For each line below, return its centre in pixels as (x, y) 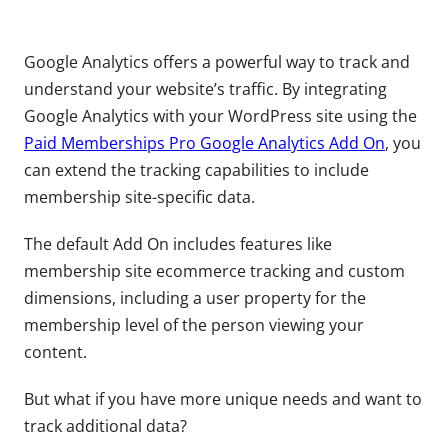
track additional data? (105, 426)
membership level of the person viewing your (194, 325)
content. (55, 352)
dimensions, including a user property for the (195, 298)
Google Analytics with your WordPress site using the (220, 116)
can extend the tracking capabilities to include (196, 170)
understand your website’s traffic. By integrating (205, 89)
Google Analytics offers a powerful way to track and (217, 62)
